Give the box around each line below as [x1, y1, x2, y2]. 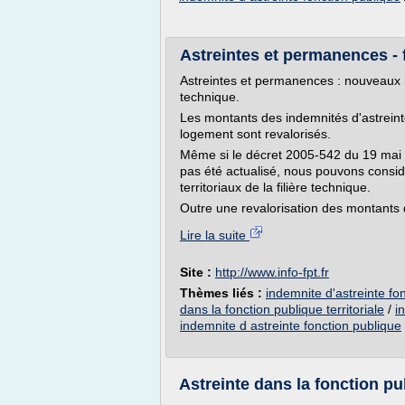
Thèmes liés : [180, 286, 266, 300]
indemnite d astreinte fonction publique [180, 318, 401, 333]
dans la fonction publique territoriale [180, 302, 384, 316]
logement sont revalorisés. [180, 127, 331, 141]
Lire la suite [180, 228, 250, 242]
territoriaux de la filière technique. [180, 180, 371, 194]
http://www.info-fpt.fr [215, 265, 329, 279]
